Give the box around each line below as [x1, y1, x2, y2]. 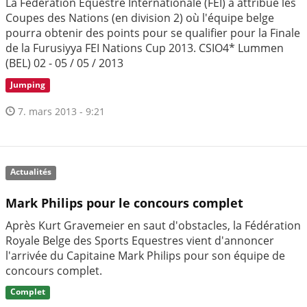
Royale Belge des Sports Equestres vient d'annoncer [5, 232, 274, 248]
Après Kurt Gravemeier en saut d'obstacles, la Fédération [5, 217, 301, 233]
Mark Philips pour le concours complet [5, 194, 243, 211]
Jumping [10, 79, 46, 91]
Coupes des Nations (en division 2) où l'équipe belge [5, 10, 274, 26]
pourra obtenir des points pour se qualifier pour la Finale [5, 25, 300, 41]
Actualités [10, 166, 52, 178]
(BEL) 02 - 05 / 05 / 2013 [5, 56, 123, 71]
